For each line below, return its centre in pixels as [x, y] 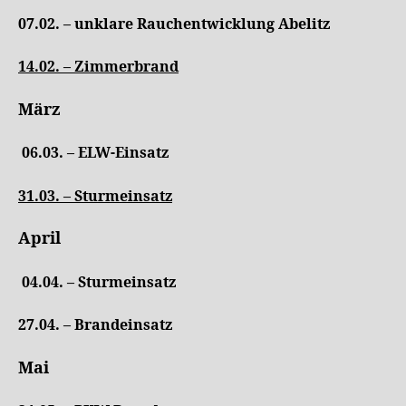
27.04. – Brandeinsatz [95, 325]
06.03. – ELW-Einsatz [95, 153]
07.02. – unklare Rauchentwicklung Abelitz [174, 24]
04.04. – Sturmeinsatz [99, 282]
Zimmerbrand [126, 67]
